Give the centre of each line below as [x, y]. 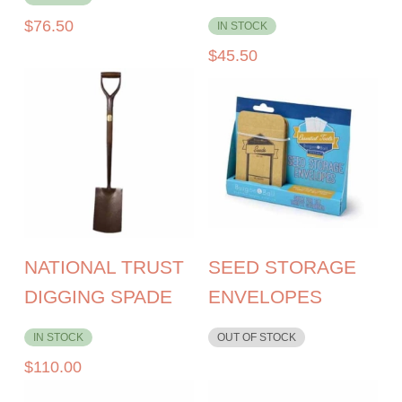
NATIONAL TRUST [105, 267]
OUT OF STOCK [256, 337]
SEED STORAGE [282, 267]
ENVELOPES [265, 296]
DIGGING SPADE [99, 296]
